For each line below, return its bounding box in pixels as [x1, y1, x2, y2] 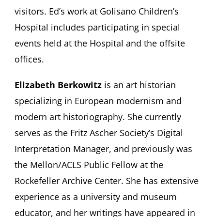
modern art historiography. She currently [15, 110, 181, 123]
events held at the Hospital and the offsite [15, 37, 185, 49]
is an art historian [102, 78, 176, 91]
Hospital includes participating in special [15, 21, 180, 33]
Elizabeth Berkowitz [15, 78, 102, 91]
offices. [15, 53, 44, 65]
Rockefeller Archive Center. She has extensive [15, 174, 199, 186]
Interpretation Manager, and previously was [15, 142, 192, 155]
